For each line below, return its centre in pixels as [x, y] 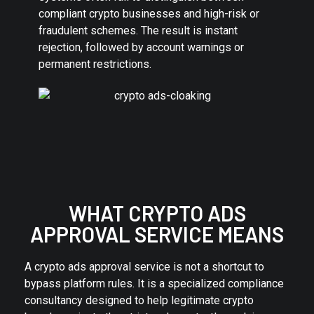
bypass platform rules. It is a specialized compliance [154, 283]
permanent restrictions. [95, 64]
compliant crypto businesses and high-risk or [149, 14]
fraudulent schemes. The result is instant [138, 30]
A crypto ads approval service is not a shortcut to [144, 266]
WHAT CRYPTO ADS [157, 213]
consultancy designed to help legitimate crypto [139, 300]
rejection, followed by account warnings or [141, 47]
